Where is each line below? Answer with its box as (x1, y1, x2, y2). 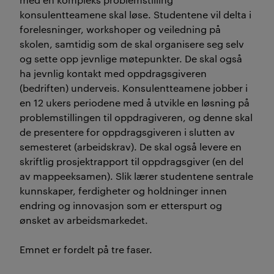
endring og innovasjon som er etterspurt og (20, 199, 222, 212)
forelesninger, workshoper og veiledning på (20, 23, 221, 35)
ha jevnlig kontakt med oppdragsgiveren (20, 67, 207, 80)
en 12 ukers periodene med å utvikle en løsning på (20, 96, 250, 109)
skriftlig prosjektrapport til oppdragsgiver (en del (20, 155, 243, 168)
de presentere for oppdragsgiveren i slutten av (20, 125, 235, 138)
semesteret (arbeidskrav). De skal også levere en (20, 140, 242, 153)
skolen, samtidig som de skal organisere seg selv (20, 37, 244, 50)
